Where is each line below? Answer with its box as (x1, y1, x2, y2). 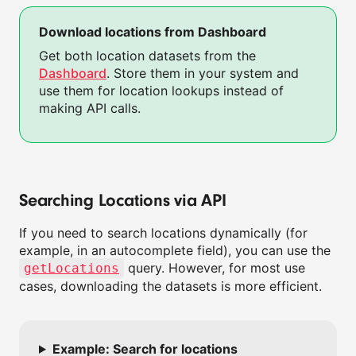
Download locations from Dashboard (39, 24, 266, 40)
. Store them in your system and (106, 65, 299, 81)
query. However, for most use (124, 260, 305, 276)
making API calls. (39, 100, 141, 116)
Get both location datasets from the (39, 48, 256, 64)
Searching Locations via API (19, 190, 226, 211)
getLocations (24, 261, 119, 276)
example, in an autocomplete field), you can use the (19, 242, 331, 258)
